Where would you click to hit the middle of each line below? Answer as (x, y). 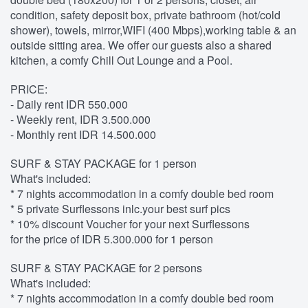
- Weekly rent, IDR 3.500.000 (80, 120)
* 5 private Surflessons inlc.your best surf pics (120, 209)
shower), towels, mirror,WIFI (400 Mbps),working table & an (153, 30)
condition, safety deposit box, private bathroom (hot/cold (145, 15)
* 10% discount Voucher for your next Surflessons (130, 224)
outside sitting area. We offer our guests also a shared (141, 45)
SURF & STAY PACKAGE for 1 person (103, 164)
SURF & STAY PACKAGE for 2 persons (106, 268)
